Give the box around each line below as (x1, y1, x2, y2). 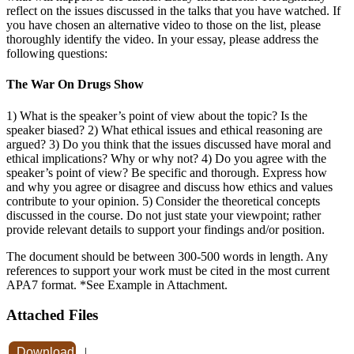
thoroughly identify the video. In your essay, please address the (6, 32, 318, 46)
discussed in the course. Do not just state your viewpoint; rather (6, 208, 321, 222)
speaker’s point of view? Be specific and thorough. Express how (6, 165, 327, 179)
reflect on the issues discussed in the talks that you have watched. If (6, 3, 341, 17)
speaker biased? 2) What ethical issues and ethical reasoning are (6, 122, 322, 137)
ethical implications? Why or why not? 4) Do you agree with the (6, 151, 326, 165)
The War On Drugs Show (6, 77, 144, 92)
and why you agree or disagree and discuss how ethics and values (6, 179, 333, 194)
